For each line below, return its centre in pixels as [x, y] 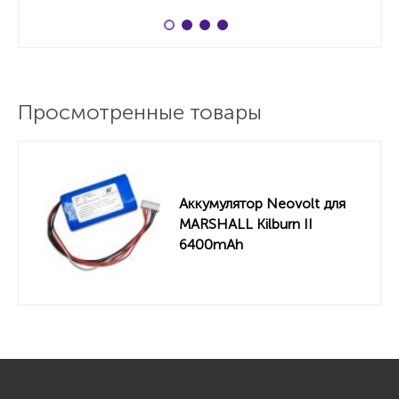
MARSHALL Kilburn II [246, 224]
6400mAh [211, 244]
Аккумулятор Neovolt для [262, 203]
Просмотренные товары [140, 112]
